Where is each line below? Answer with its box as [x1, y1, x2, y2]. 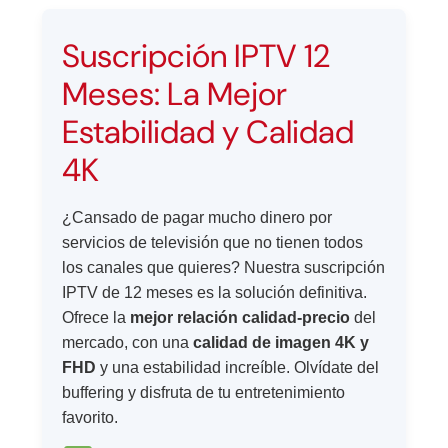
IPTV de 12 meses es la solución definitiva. [62, 284, 368, 302]
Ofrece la [62, 309, 131, 327]
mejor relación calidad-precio [130, 309, 351, 327]
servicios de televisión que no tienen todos [62, 234, 364, 252]
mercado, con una [62, 334, 194, 352]
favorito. [62, 409, 119, 427]
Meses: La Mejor [62, 73, 288, 116]
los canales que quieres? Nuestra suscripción [62, 259, 386, 277]
